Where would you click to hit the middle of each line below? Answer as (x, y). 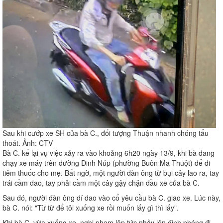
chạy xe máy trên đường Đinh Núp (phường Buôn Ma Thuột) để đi (106, 163)
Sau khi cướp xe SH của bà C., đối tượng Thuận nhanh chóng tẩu (106, 133)
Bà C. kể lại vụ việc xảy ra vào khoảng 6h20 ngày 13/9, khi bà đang (109, 153)
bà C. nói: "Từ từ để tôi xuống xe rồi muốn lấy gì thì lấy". (91, 208)
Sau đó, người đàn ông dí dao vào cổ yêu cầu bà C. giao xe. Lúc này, (111, 198)
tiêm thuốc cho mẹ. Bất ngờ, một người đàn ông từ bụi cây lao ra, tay (111, 173)
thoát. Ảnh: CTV (28, 143)
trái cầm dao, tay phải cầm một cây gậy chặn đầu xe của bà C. (101, 183)
